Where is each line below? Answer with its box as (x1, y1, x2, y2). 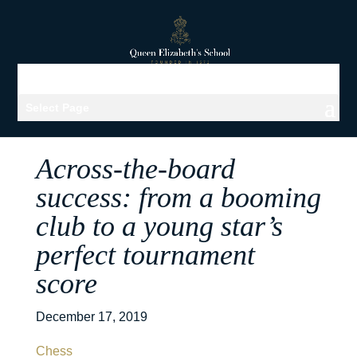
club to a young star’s (35, 210, 283, 242)
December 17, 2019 (35, 310, 147, 324)
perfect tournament (35, 239, 255, 271)
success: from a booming (35, 182, 321, 214)
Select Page (25, 100, 90, 114)
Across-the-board (35, 153, 235, 185)
